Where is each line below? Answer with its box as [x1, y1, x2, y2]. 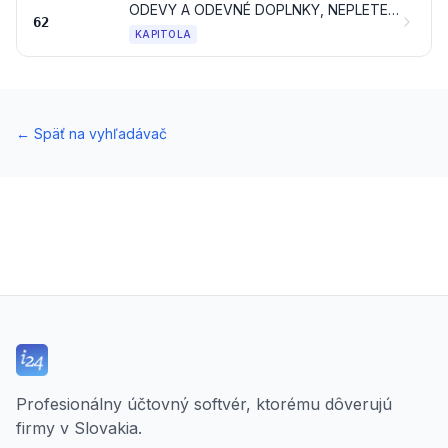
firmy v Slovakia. [16, 418, 142, 438]
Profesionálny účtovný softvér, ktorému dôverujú [16, 394, 392, 414]
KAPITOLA [135, 28, 191, 40]
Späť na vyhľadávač [34, 125, 167, 142]
